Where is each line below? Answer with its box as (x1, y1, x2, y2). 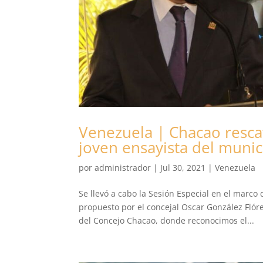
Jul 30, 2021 (160, 161, 206, 173)
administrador (95, 161, 151, 173)
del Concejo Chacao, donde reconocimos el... (79, 214, 255, 226)
